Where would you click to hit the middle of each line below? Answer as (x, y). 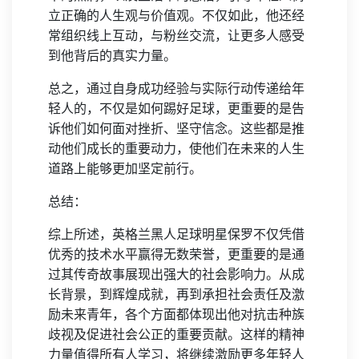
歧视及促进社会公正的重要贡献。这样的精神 (176, 335)
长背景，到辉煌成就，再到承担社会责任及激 (176, 295)
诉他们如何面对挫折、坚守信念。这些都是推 (176, 129)
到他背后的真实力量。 (112, 56)
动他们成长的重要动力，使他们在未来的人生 (176, 149)
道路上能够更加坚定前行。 (125, 169)
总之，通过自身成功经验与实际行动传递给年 (176, 89)
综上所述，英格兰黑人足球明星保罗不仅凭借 (176, 235)
